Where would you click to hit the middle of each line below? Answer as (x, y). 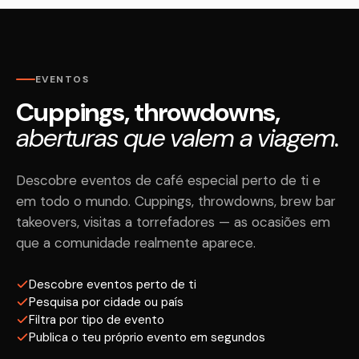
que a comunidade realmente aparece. (136, 243)
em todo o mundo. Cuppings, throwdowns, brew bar (176, 201)
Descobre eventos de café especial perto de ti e (168, 180)
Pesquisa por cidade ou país (106, 302)
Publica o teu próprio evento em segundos (147, 337)
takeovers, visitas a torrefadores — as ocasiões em (173, 222)
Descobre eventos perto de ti (113, 284)
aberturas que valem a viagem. (177, 138)
